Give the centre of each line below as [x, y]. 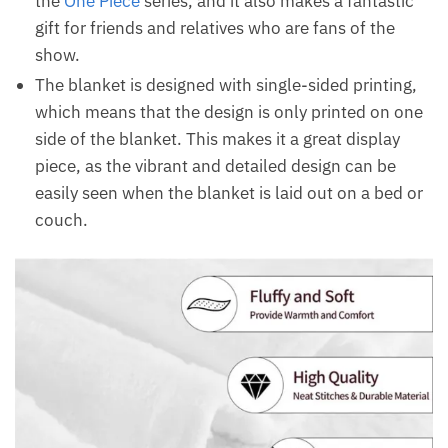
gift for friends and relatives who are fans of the [215, 28]
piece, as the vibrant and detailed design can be [215, 166]
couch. [61, 220]
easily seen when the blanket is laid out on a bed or [229, 193]
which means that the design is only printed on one [229, 112]
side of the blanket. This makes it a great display [217, 139]
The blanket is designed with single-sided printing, [226, 85]
